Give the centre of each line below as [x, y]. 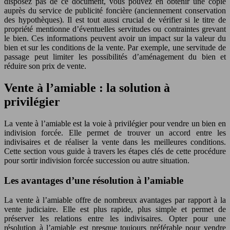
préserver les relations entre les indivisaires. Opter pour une [115, 219]
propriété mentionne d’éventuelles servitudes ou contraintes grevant [115, 29]
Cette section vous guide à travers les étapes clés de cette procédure [115, 151]
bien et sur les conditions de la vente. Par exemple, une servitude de [115, 47]
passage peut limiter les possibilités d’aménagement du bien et [115, 57]
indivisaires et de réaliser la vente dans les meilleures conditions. [115, 142]
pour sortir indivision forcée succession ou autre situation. [97, 160]
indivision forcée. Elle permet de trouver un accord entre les [115, 132]
